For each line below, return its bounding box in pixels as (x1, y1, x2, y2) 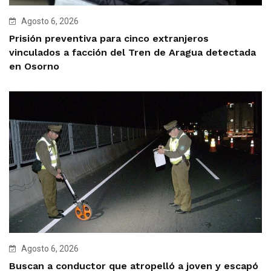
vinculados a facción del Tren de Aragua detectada (9, 47, 256, 59)
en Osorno (9, 60, 59, 73)
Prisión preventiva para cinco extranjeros (9, 33, 209, 45)
